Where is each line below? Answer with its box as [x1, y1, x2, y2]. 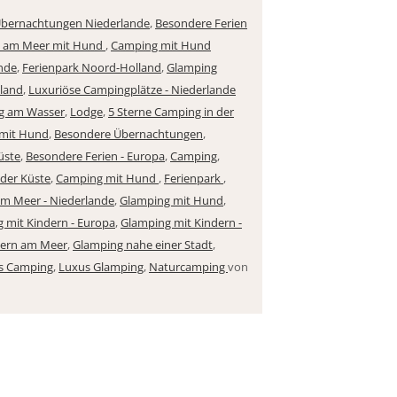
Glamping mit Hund [120, 192, 223, 208]
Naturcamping [149, 259, 228, 275]
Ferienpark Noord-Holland [22, 59, 161, 75]
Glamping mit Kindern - [121, 214, 242, 230]
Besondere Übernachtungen [54, 126, 203, 142]
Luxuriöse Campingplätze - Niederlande [28, 82, 236, 97]
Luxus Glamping [58, 259, 144, 275]
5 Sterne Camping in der [108, 104, 234, 120]
